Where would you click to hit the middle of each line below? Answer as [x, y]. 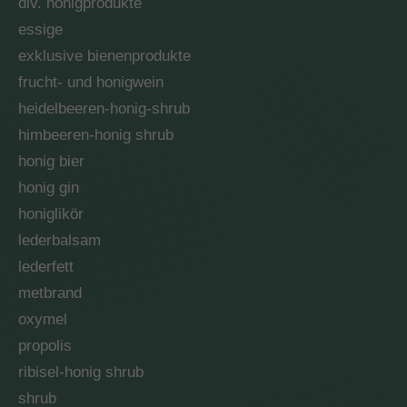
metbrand [50, 293]
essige [40, 30]
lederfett [46, 267]
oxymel [43, 319]
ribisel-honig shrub [81, 372]
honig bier [51, 161]
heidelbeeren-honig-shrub [104, 109]
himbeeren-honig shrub [96, 135]
